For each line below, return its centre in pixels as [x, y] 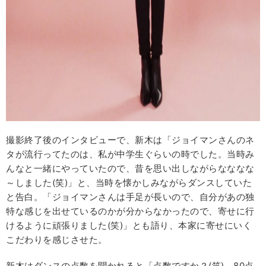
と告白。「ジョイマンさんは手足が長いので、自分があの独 [130, 197]
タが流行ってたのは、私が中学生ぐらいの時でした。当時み [130, 154]
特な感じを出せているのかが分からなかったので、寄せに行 [130, 211]
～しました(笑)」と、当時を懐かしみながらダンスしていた [129, 183]
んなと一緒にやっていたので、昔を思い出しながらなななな [130, 169]
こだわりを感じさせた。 [57, 240]
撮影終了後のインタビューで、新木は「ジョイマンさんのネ [130, 140]
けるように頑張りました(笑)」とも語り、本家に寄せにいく [129, 226]
